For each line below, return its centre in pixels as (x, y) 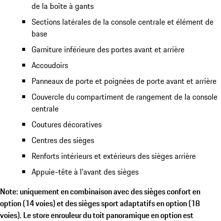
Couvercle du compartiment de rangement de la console (125, 96)
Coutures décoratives (67, 124)
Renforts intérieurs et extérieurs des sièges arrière (114, 156)
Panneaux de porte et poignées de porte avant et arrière (124, 81)
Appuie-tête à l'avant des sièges (85, 171)
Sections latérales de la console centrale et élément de (123, 21)
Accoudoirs (50, 65)
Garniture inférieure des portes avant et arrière (108, 49)
